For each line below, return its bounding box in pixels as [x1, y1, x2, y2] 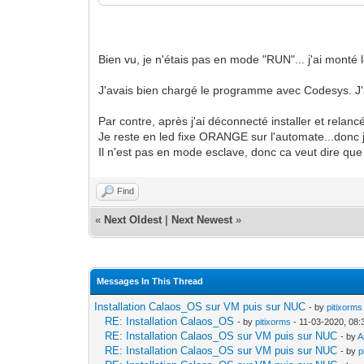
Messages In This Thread [97, 275, 204, 286]
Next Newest [171, 213, 233, 226]
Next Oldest [104, 213, 162, 226]
